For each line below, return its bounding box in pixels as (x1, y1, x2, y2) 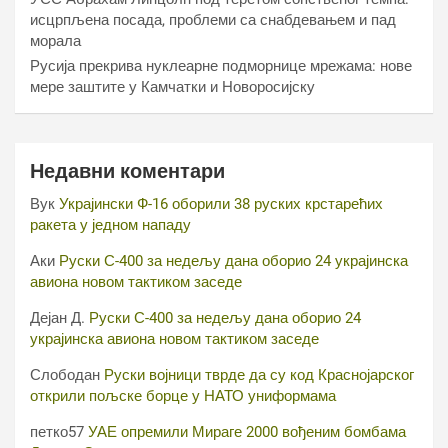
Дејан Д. (30, 309, 85, 328)
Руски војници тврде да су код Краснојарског (104, 366, 414, 385)
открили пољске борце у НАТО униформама (30, 387, 336, 406)
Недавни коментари (30, 159, 225, 184)
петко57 (30, 423, 84, 442)
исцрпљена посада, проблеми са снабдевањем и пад (30, 11, 396, 30)
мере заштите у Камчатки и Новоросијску (30, 78, 315, 97)
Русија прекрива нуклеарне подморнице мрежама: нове (30, 57, 412, 76)
